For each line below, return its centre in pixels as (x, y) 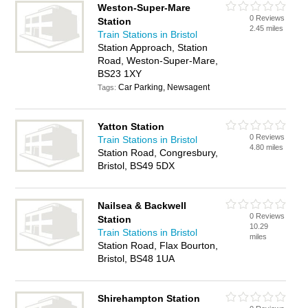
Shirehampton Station (149, 298)
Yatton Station (131, 126)
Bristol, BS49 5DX (136, 166)
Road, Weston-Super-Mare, (158, 60)
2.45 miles (267, 28)
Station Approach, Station (153, 47)
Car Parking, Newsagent (164, 87)
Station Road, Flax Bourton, (158, 245)
